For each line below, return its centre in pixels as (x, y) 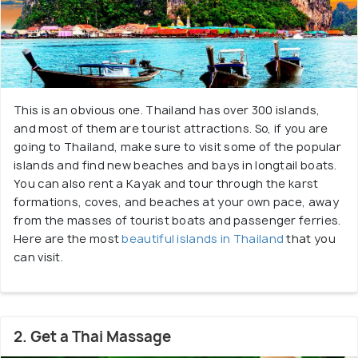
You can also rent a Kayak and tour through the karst (166, 183)
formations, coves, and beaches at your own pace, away (176, 202)
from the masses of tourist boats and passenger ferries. (177, 220)
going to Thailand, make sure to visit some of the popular (178, 147)
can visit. (38, 257)
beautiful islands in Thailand (203, 239)
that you (310, 239)
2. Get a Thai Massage (92, 337)
